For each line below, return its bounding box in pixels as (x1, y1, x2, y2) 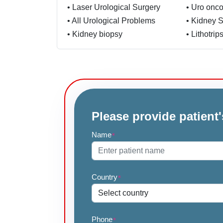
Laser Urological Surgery (72, 3, 160, 11)
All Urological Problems (72, 16, 155, 25)
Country (92, 173, 117, 181)
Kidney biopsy (72, 30, 122, 38)
